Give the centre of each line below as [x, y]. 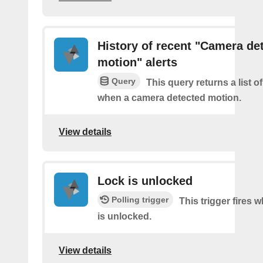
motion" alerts [137, 63]
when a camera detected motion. [169, 98]
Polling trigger [140, 200]
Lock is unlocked [145, 181]
